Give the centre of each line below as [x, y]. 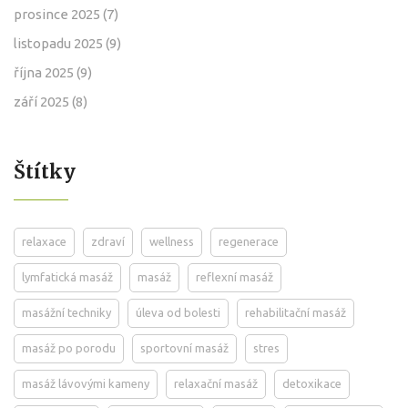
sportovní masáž [184, 347]
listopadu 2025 [60, 43]
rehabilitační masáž [296, 312]
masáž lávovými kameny [86, 383]
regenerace [249, 241]
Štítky [45, 171]
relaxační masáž [216, 383]
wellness [172, 241]
